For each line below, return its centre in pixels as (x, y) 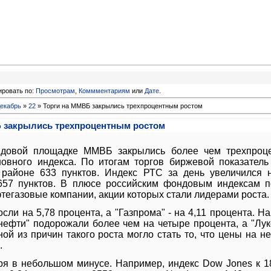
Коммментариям (104, 90)
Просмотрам (55, 90)
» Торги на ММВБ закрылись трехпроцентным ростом (119, 106)
